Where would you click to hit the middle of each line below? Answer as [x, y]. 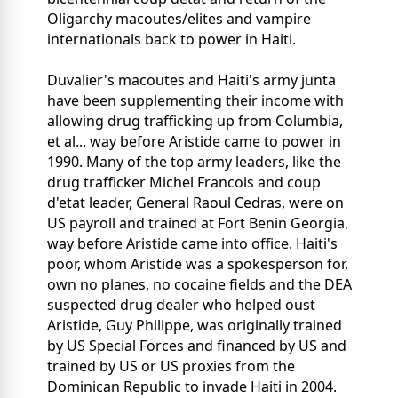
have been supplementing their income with [195, 101]
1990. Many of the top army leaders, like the [194, 162]
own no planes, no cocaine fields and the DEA [199, 285]
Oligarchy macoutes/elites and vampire [179, 19]
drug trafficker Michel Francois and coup [184, 183]
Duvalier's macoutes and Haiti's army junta [191, 80]
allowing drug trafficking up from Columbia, [195, 121]
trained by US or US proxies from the [171, 366]
